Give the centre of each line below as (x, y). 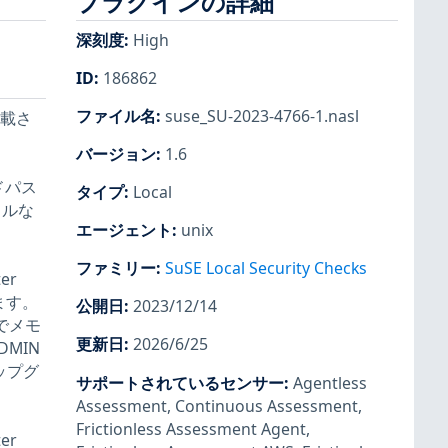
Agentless (330, 382)
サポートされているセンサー (180, 382)
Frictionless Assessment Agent (191, 428)
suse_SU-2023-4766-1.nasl (262, 115)
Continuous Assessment (266, 405)
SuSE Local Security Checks (266, 268)
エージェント (124, 230)
